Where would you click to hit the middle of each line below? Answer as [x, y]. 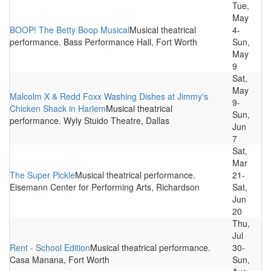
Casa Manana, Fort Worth [60, 260]
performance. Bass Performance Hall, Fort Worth [103, 42]
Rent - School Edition [50, 247]
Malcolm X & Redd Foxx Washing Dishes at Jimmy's [109, 96]
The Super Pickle [42, 175]
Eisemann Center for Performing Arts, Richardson [105, 187]
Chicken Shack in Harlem [58, 108]
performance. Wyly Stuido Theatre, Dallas [90, 120]
